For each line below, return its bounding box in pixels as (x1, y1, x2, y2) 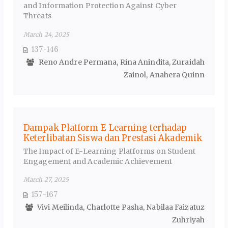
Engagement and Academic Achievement (23, 156, 173, 166)
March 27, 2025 (23, 176, 69, 184)
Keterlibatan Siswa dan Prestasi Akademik (23, 132, 203, 143)
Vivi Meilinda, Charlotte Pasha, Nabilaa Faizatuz (36, 203, 205, 212)
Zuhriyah (172, 215, 205, 225)
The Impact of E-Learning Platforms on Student (23, 146, 196, 156)
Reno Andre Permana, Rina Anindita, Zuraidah (37, 57, 205, 67)
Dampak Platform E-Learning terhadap (23, 122, 187, 133)
